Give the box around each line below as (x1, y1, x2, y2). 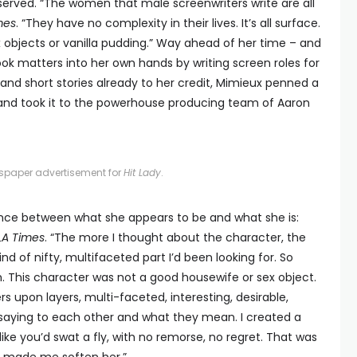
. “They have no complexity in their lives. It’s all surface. (16, 15, 320, 31)
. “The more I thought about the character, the (45, 229, 306, 245)
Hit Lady (123, 166, 161, 179)
